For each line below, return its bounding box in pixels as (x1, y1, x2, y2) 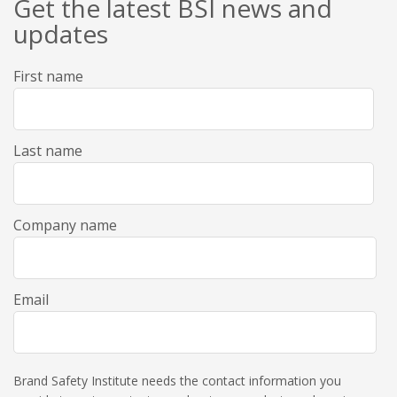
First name (13, 66, 83, 87)
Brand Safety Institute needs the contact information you (13, 372, 341, 390)
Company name (13, 215, 117, 236)
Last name (13, 141, 82, 161)
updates (13, 17, 108, 51)
